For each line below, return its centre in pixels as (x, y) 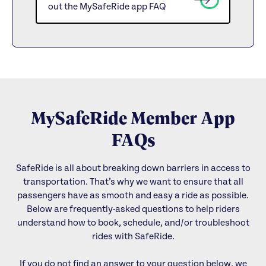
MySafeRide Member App (133, 117)
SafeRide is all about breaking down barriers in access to (133, 168)
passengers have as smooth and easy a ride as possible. (133, 196)
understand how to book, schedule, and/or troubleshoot (133, 223)
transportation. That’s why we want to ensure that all (133, 182)
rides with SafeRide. (133, 237)
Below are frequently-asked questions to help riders (133, 209)
